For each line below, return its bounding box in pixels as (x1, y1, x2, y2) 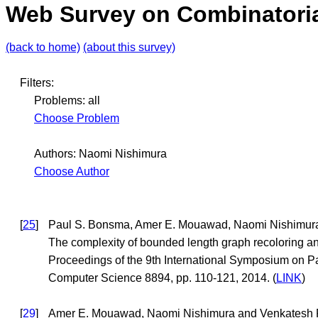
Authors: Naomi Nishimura (34, 148, 167, 160)
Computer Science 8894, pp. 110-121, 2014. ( (48, 272, 276, 285)
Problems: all (34, 94, 100, 107)
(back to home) (6, 41, 80, 54)
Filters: (20, 77, 54, 89)
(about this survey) (83, 41, 175, 54)
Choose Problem (34, 112, 119, 125)
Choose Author (34, 165, 109, 178)
